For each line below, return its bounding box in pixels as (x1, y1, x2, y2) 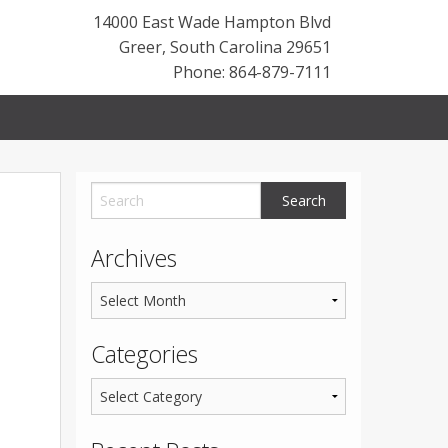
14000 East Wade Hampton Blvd (93, 11, 331, 33)
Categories (91, 338, 198, 371)
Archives (91, 242, 177, 275)
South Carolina (170, 36, 282, 58)
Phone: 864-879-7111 (173, 61, 331, 83)
